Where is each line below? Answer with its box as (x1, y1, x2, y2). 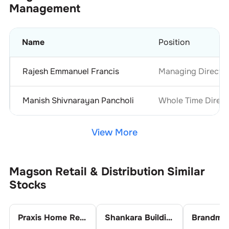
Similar (167, 164, 205, 179)
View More (91, 126, 138, 138)
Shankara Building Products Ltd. (166, 212, 172, 223)
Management (9, 1, 80, 16)
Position (158, 36, 190, 48)
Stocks (9, 177, 46, 192)
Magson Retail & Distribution (9, 164, 164, 179)
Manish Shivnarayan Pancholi (22, 95, 134, 106)
